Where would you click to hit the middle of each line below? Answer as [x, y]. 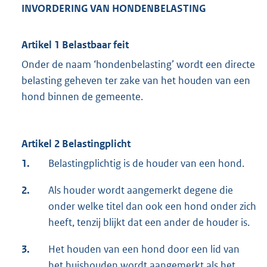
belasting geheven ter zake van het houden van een [136, 81]
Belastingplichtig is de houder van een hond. [146, 164]
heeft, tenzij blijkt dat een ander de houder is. [149, 223]
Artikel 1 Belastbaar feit [75, 45]
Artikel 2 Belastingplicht [76, 144]
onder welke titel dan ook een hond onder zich [152, 207]
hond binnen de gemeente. [82, 97]
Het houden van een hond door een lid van [144, 249]
